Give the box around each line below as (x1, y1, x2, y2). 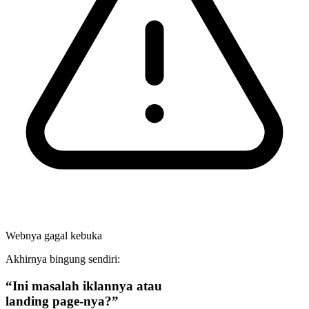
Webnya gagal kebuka (6, 230, 102, 242)
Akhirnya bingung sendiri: (6, 253, 120, 266)
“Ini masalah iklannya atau (6, 278, 162, 293)
